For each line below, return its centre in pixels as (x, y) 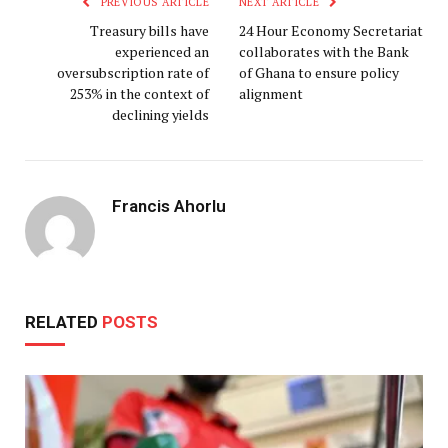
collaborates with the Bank (324, 52)
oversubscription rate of (133, 73)
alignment (271, 94)
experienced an (162, 52)
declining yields (160, 115)
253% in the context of (139, 94)
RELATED (63, 322)
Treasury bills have (149, 31)
